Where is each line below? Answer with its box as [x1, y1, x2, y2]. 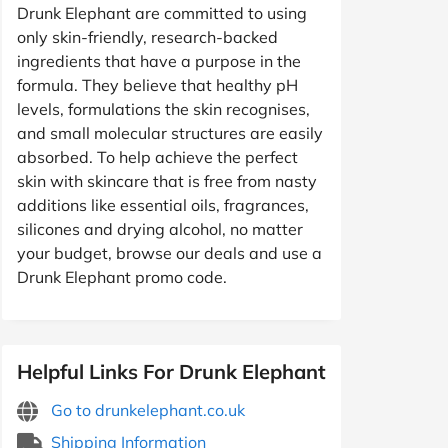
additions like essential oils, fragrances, [17, 194, 309, 215]
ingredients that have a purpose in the [17, 50, 301, 71]
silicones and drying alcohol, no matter [17, 218, 303, 239]
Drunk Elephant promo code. [17, 266, 227, 287]
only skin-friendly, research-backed [17, 26, 278, 47]
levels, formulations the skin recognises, [17, 98, 310, 119]
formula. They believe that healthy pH [17, 74, 298, 95]
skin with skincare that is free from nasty [17, 170, 317, 191]
